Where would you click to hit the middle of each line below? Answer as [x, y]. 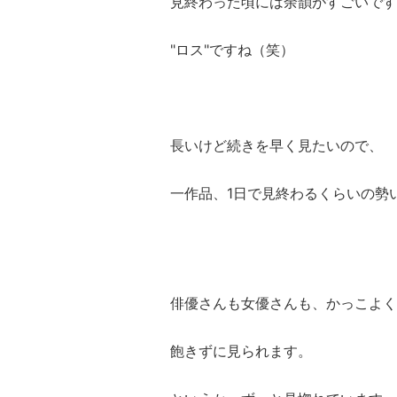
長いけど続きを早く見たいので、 [276, 145]
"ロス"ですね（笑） [232, 50]
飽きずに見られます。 [241, 351]
